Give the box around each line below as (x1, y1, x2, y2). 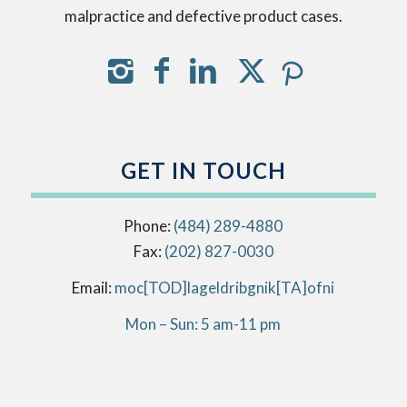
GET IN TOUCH (120, 156, 286, 184)
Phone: (124, 215, 174, 235)
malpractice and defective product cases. (64, 6, 342, 26)
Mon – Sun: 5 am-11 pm (125, 313, 282, 333)
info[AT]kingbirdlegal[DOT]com (114, 277, 335, 297)
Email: (72, 277, 115, 297)
